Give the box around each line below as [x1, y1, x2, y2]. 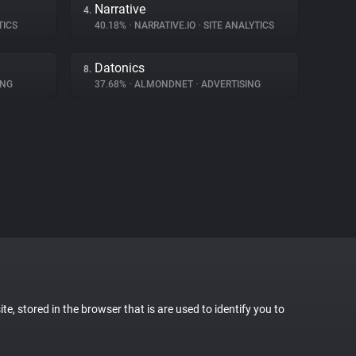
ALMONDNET [132, 79, 195, 90]
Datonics [95, 60, 145, 75]
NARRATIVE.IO [132, 20, 198, 31]
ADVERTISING [199, 79, 261, 90]
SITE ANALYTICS [201, 20, 274, 31]
